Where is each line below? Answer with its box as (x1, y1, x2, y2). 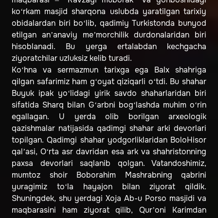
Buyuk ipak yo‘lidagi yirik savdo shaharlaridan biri (12, 88, 206, 99)
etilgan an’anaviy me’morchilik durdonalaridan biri (12, 30, 206, 40)
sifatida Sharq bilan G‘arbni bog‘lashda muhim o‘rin (12, 100, 206, 110)
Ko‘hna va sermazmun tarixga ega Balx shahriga (12, 65, 206, 75)
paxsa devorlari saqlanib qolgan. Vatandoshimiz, (12, 158, 206, 169)
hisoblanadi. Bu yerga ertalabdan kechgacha (12, 41, 206, 52)
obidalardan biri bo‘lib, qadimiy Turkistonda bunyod (12, 18, 206, 29)
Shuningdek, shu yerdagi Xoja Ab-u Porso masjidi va (12, 193, 206, 204)
